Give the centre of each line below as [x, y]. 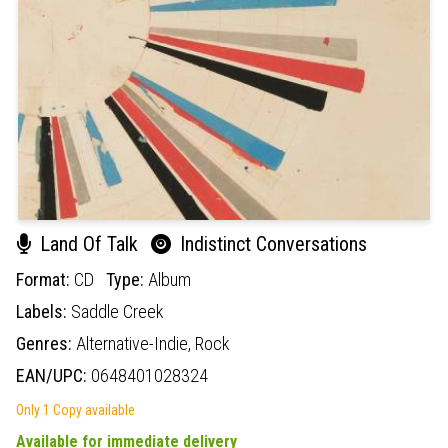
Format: [45, 279]
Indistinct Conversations [271, 243]
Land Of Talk [89, 243]
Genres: [46, 343]
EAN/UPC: [53, 375]
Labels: [43, 311]
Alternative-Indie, [135, 343]
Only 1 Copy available [75, 409]
